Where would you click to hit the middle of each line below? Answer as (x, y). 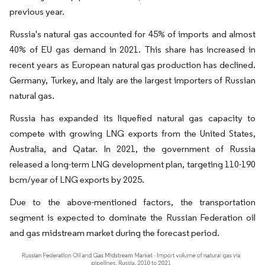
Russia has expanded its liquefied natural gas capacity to (132, 118)
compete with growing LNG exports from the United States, (132, 133)
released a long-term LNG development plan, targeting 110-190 (132, 164)
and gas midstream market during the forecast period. (114, 233)
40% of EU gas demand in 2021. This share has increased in (132, 49)
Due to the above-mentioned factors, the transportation (132, 202)
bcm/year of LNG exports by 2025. (77, 180)
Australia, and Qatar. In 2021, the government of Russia (132, 149)
